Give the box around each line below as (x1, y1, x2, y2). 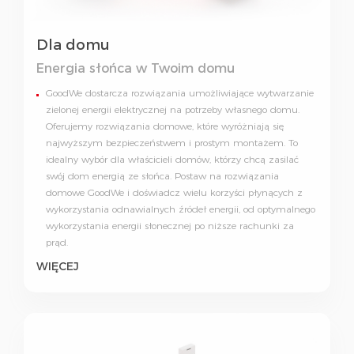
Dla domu (36, 36, 110, 55)
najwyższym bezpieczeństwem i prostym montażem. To (46, 137, 298, 149)
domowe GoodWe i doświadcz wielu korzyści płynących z (46, 186, 303, 199)
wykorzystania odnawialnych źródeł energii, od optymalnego (46, 203, 315, 216)
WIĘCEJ (36, 259, 79, 274)
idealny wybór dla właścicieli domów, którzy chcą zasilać (46, 153, 299, 166)
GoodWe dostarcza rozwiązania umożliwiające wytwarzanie (46, 87, 314, 100)
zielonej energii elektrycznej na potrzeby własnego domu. (46, 104, 299, 116)
